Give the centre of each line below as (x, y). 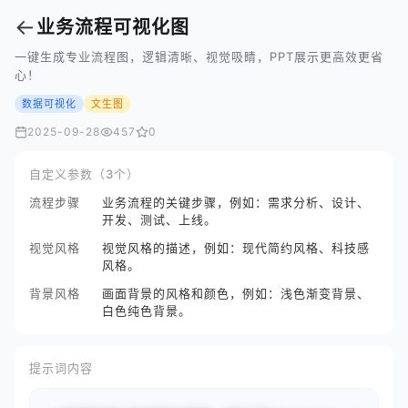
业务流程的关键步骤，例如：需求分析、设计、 (236, 202)
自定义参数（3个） (84, 174)
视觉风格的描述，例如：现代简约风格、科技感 (236, 248)
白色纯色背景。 (147, 311)
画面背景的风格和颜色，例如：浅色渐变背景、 (236, 293)
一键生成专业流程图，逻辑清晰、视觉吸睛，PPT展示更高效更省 (199, 56)
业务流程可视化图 (113, 27)
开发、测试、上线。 (159, 219)
